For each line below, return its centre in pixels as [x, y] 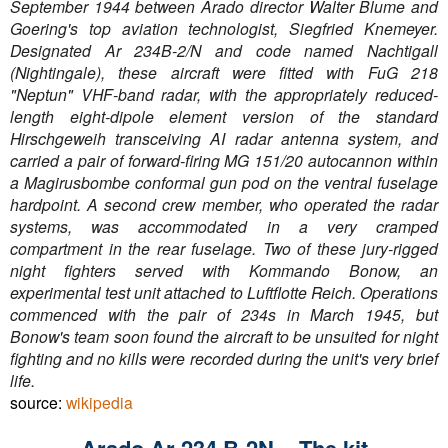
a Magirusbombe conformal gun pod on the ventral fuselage [224, 182]
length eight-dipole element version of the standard [224, 116]
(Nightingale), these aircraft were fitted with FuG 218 [224, 72]
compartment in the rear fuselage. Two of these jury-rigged [224, 248]
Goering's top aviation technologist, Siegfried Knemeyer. [224, 28]
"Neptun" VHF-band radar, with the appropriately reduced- [224, 94]
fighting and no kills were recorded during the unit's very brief [224, 358]
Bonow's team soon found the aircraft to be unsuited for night [224, 336]
